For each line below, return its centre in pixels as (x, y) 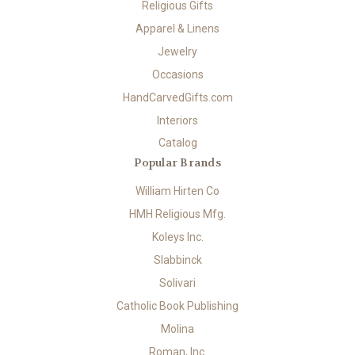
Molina (177, 329)
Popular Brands (177, 163)
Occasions (177, 74)
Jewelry (177, 51)
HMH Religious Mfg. (177, 214)
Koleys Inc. (177, 237)
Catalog (177, 143)
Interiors (177, 120)
